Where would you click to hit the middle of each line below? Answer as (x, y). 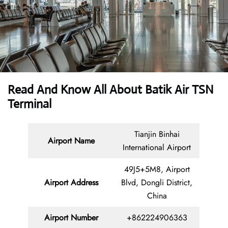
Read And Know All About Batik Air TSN (111, 90)
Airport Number (71, 218)
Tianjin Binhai (157, 134)
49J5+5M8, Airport (157, 169)
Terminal (30, 104)
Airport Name (71, 141)
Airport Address (71, 183)
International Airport (157, 148)
